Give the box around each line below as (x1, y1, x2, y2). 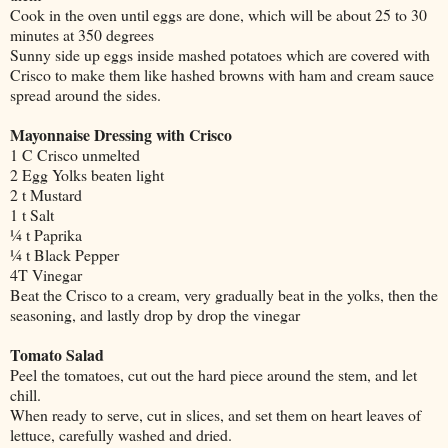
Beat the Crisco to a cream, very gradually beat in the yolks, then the (10, 283, 438, 305)
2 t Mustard (10, 183, 82, 205)
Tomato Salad (10, 342, 104, 366)
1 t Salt (10, 203, 54, 225)
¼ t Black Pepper (10, 243, 119, 265)
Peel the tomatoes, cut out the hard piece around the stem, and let (10, 363, 417, 385)
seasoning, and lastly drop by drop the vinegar (10, 303, 300, 325)
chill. (10, 383, 41, 405)
